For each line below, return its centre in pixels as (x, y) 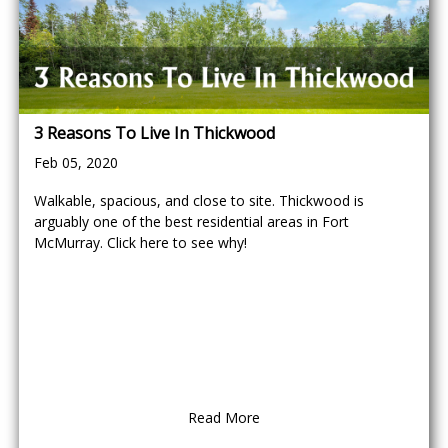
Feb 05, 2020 (76, 162)
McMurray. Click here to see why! (140, 242)
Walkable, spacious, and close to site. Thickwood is (199, 200)
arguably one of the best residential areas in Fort (191, 221)
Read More (224, 417)
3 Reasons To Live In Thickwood (154, 133)
